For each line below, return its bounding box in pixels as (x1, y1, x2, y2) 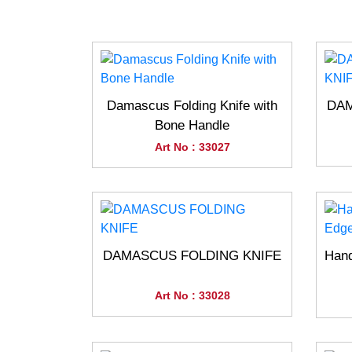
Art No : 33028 (154, 289, 230, 302)
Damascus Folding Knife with (107, 98, 277, 113)
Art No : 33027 (154, 141, 230, 153)
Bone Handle (155, 118, 229, 133)
